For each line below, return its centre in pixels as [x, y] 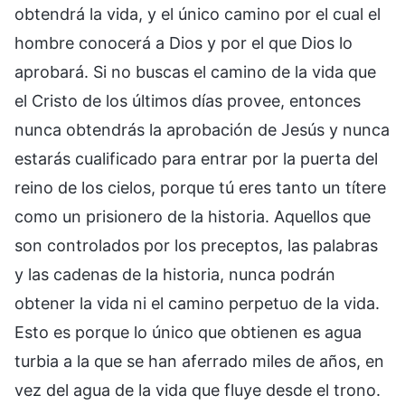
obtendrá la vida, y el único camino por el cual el [198, 14]
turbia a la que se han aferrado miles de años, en [199, 361]
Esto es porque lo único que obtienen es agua [188, 332]
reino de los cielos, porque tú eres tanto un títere [200, 187]
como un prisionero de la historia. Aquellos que [193, 216]
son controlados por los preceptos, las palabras [196, 245]
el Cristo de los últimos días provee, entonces [188, 100]
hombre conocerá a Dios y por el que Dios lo [184, 42]
